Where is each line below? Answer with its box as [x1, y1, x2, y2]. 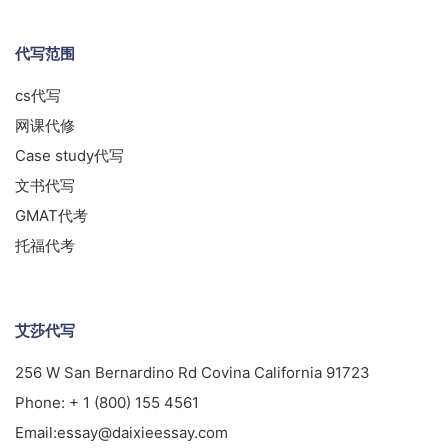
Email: [15, 423, 57, 443]
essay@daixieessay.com [57, 423, 228, 443]
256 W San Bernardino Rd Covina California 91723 [15, 363, 370, 383]
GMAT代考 [15, 206, 88, 226]
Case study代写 [15, 146, 124, 166]
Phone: [15, 393, 69, 413]
